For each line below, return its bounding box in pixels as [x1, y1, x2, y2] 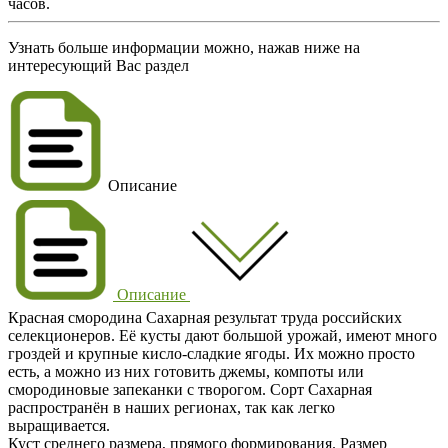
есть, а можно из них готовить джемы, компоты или [8, 362, 364, 380]
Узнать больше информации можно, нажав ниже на [8, 38, 360, 56]
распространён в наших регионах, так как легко [8, 398, 335, 416]
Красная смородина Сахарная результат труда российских [8, 308, 402, 326]
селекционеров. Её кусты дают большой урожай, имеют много [8, 326, 437, 344]
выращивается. [8, 416, 110, 434]
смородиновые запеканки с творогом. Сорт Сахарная [8, 380, 372, 398]
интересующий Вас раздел [8, 56, 189, 74]
